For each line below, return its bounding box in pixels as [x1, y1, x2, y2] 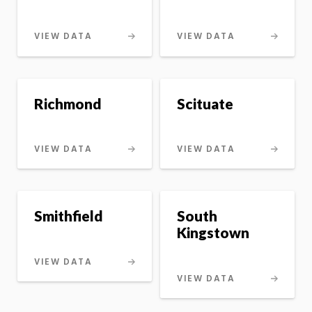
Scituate [176, 94, 233, 112]
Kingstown [176, 224, 249, 242]
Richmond [34, 94, 102, 112]
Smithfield [34, 207, 103, 225]
